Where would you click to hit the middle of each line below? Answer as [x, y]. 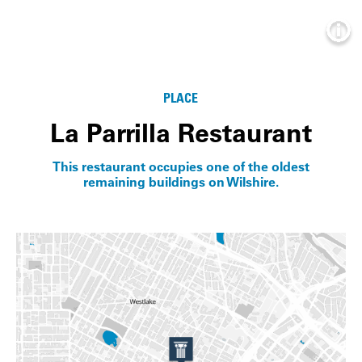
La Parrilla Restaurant [181, 133]
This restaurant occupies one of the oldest [181, 167]
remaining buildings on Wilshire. [181, 182]
